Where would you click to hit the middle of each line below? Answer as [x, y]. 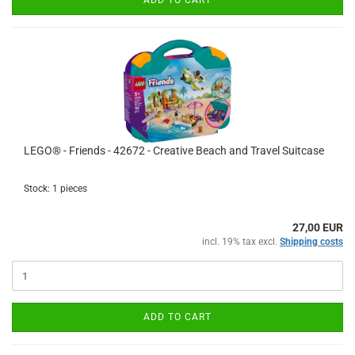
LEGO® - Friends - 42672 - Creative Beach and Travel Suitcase [174, 151]
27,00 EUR [318, 227]
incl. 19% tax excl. [241, 242]
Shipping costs [311, 242]
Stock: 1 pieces [55, 189]
